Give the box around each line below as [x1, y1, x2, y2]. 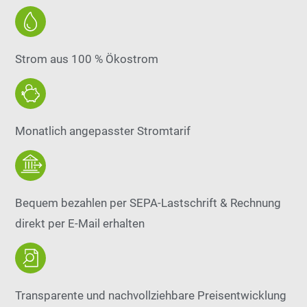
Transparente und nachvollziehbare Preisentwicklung [15, 288, 287, 302]
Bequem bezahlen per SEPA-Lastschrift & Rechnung [15, 196, 282, 210]
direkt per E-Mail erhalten [15, 217, 145, 230]
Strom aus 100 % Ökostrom [15, 52, 159, 66]
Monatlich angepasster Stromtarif [15, 124, 191, 138]
